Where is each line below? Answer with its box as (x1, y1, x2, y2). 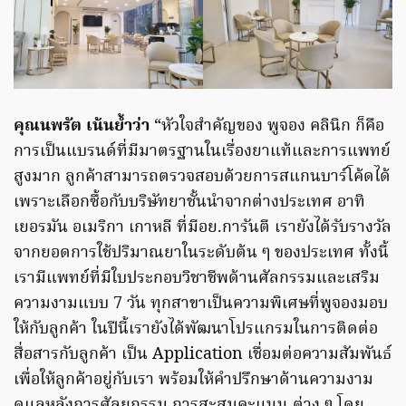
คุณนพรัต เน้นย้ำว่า (14, 113, 154, 140)
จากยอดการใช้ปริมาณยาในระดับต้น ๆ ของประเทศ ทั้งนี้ (14, 240, 389, 267)
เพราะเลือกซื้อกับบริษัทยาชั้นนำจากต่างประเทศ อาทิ (14, 189, 365, 217)
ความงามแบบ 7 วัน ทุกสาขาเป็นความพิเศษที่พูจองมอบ (14, 291, 388, 318)
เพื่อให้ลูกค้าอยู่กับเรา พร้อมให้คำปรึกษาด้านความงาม (14, 367, 373, 394)
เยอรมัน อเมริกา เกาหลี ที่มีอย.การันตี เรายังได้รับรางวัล (14, 215, 391, 242)
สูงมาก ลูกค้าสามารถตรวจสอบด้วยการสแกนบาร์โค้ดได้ (14, 164, 391, 191)
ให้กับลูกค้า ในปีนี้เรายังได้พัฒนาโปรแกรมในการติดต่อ (14, 316, 378, 343)
